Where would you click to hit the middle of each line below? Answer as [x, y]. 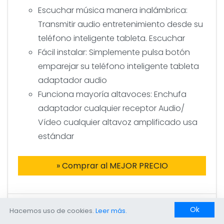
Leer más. [111, 211]
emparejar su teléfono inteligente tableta [118, 66]
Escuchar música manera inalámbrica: [113, 10]
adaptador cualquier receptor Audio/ [111, 108]
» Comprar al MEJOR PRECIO [112, 165]
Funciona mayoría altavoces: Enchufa [112, 94]
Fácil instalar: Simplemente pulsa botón [114, 52]
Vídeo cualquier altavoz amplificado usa [118, 122]
